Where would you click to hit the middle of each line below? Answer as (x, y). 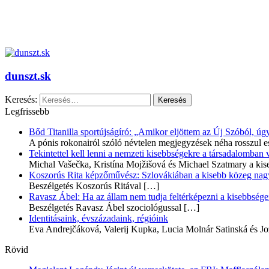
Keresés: (21, 100)
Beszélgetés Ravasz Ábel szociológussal (105, 208)
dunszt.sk (28, 76)
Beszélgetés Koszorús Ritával (85, 186)
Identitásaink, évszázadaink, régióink (98, 219)
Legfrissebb (27, 112)
